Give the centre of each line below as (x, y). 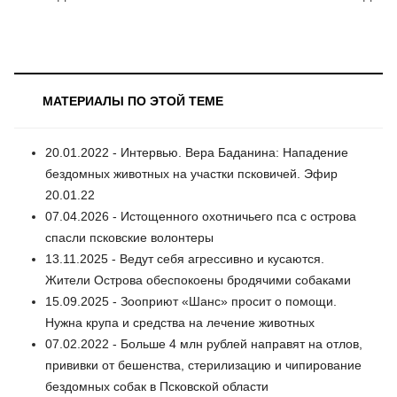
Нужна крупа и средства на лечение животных (180, 323)
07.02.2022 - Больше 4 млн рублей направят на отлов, (204, 344)
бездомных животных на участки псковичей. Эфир (191, 174)
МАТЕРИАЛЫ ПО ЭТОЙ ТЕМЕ (133, 101)
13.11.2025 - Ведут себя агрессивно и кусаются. (185, 259)
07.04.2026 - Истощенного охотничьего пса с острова (201, 217)
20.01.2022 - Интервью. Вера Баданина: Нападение (197, 153)
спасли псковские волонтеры (129, 238)
